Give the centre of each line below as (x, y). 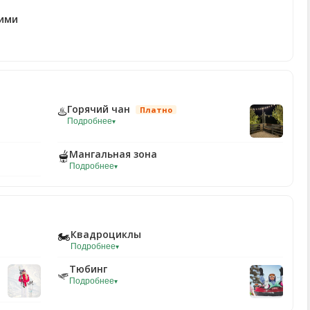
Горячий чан (100, 109)
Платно (156, 110)
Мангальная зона (113, 154)
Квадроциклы (106, 234)
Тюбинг (88, 269)
